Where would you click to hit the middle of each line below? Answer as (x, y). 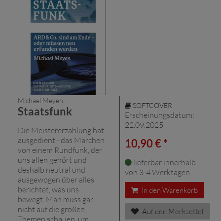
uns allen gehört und (52, 160)
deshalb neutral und (52, 169)
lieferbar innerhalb (164, 162)
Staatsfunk (45, 111)
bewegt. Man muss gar (55, 199)
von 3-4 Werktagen (157, 172)
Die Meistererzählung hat (61, 130)
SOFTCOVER (152, 105)
